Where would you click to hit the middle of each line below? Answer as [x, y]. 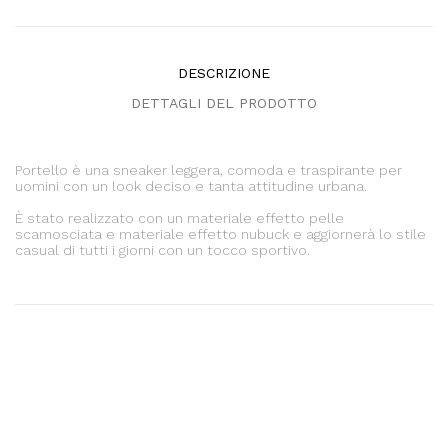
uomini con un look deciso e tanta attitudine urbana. [191, 185]
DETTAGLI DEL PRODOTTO [224, 102]
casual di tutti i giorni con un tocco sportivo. [162, 249]
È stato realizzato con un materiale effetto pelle [179, 217]
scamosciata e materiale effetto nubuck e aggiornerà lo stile [220, 233]
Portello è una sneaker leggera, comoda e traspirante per [208, 169]
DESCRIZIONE [224, 72]
